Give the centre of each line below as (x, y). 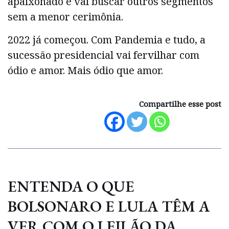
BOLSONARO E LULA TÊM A (109, 206)
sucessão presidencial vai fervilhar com (104, 55)
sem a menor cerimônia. (65, 17)
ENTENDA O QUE (71, 186)
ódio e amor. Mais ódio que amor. (85, 70)
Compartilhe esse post (180, 104)
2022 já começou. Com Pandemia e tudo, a (107, 39)
